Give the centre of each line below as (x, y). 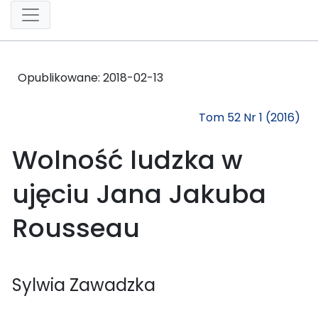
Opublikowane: (60, 77)
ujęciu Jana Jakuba (139, 194)
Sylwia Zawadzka (84, 285)
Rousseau (76, 228)
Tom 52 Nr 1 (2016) (250, 117)
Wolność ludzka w (127, 160)
